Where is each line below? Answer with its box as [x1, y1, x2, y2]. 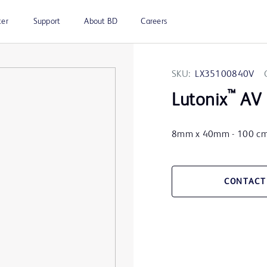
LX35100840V [195, 70, 254, 79]
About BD [84, 17, 118, 26]
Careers [141, 17, 167, 26]
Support [33, 17, 61, 26]
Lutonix [172, 92, 228, 110]
